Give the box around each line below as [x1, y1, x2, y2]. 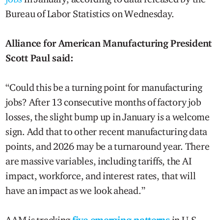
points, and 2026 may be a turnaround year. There [5, 140, 210, 152]
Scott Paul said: [5, 52, 74, 64]
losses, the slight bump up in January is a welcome [5, 110, 210, 123]
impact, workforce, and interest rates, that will [5, 169, 196, 182]
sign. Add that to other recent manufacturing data [5, 125, 207, 137]
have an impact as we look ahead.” [5, 184, 145, 196]
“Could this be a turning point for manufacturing [5, 81, 202, 93]
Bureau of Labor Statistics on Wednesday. [5, 7, 174, 20]
